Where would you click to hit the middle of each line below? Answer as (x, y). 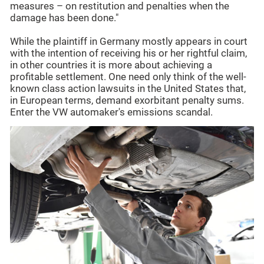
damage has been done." (64, 18)
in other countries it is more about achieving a (111, 65)
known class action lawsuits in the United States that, (128, 89)
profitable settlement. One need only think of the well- (128, 77)
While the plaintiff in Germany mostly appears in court (129, 42)
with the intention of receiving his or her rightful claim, (128, 54)
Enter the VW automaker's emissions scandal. (111, 113)
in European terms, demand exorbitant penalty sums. (127, 101)
